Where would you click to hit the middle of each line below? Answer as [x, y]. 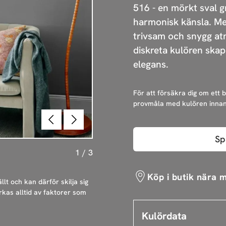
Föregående [73, 115]
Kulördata [164, 216]
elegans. [151, 65]
